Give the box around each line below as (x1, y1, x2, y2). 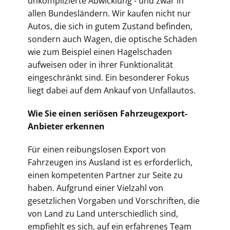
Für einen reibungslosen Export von (28, 144, 166, 155)
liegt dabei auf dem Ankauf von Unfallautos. (28, 85, 196, 96)
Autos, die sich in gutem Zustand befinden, (28, 21, 193, 32)
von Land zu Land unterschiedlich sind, (28, 208, 178, 219)
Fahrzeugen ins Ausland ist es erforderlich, (28, 157, 193, 168)
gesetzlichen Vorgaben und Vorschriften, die (28, 195, 200, 206)
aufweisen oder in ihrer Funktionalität (28, 59, 173, 70)
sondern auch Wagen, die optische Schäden (28, 33, 197, 45)
